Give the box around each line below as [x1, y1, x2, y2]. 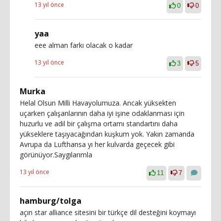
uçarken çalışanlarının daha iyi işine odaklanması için [20, 109, 184, 118]
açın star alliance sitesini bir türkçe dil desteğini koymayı [20, 208, 196, 217]
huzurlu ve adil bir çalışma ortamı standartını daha [20, 119, 178, 128]
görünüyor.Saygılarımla [20, 150, 92, 159]
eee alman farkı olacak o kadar [35, 40, 133, 50]
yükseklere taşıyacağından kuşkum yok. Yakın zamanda [20, 129, 194, 139]
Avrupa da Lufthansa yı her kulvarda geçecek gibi [20, 140, 175, 149]
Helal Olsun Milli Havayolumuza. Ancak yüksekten [20, 98, 176, 108]
